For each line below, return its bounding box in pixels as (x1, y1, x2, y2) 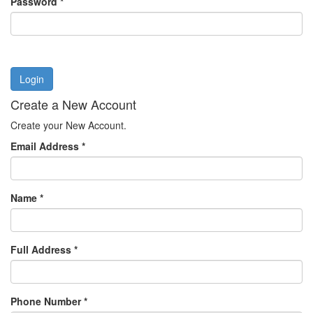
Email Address (10, 139, 82, 154)
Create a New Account (10, 95, 136, 114)
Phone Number (10, 294, 84, 309)
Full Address (10, 242, 74, 257)
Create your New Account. (10, 118, 126, 133)
